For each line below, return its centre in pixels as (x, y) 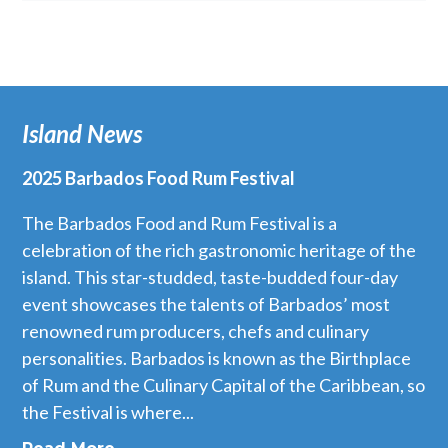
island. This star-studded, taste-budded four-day (210, 277)
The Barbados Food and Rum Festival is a (180, 223)
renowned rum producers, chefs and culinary (196, 331)
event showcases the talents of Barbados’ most (206, 304)
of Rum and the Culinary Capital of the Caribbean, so (224, 385)
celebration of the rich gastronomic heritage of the (219, 250)
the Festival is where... (108, 412)
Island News (82, 134)
